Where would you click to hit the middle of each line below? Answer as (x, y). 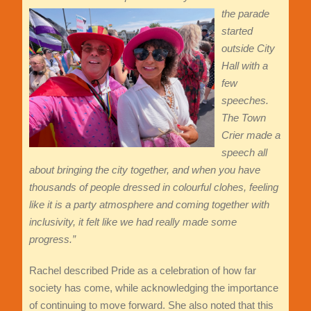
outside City (248, 49)
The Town (243, 118)
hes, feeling (252, 187)
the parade (245, 14)
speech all (244, 153)
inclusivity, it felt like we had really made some (133, 222)
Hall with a (244, 66)
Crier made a (251, 135)
